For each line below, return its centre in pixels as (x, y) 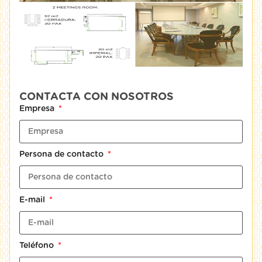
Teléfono (38, 246)
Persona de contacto (63, 154)
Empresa (38, 109)
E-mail (33, 200)
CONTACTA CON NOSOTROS (96, 97)
